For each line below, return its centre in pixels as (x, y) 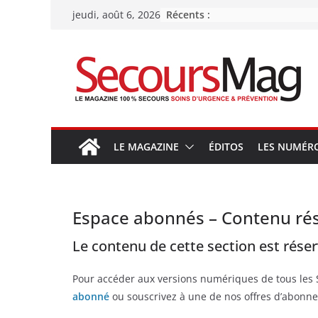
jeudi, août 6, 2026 (116, 15)
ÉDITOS (226, 147)
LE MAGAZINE (146, 147)
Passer (68, 9)
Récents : (188, 14)
